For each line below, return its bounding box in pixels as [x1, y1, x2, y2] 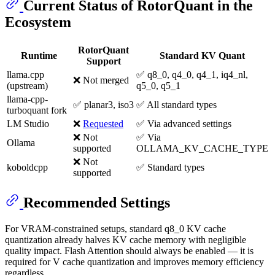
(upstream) [7, 80, 48, 91]
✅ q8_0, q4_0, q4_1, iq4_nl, [136, 69, 248, 80]
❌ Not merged [73, 75, 129, 86]
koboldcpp [7, 162, 48, 173]
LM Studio [7, 118, 49, 130]
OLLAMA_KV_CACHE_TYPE [136, 143, 268, 154]
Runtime [20, 50, 57, 61]
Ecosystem [5, 14, 71, 31]
